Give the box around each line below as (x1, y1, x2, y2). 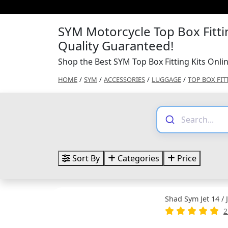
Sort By (70, 153, 100, 164)
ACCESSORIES (104, 75, 145, 84)
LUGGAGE (152, 75, 181, 84)
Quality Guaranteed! (58, 37, 174, 54)
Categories (116, 153, 159, 164)
